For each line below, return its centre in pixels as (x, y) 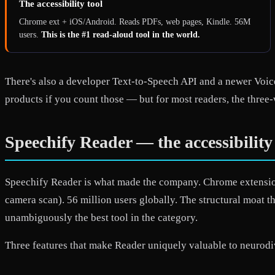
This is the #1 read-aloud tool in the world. (121, 34)
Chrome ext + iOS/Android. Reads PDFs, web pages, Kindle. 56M (135, 21)
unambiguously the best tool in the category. (101, 217)
